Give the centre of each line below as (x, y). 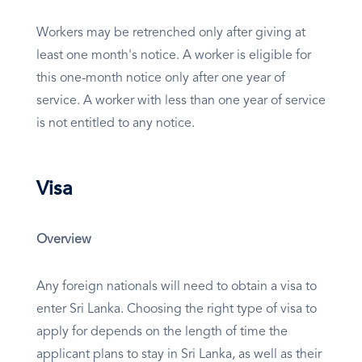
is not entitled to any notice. (116, 124)
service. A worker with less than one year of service (181, 101)
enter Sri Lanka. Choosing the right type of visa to (177, 310)
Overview (64, 240)
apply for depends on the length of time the (162, 333)
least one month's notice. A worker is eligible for (174, 56)
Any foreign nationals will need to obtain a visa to (177, 287)
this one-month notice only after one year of (161, 79)
